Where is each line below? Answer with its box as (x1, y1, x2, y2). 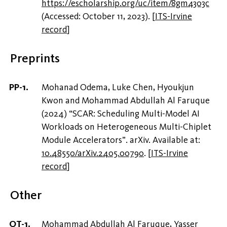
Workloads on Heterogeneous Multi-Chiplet (42, 121, 211, 133)
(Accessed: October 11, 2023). (42, 11, 152, 22)
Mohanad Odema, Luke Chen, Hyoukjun (42, 82, 194, 93)
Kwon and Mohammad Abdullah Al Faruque (42, 95, 210, 106)
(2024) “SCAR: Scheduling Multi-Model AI (42, 108, 200, 120)
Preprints (10, 51, 60, 66)
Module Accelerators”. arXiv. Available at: (42, 134, 200, 146)
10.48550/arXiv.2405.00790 (42, 147, 144, 159)
